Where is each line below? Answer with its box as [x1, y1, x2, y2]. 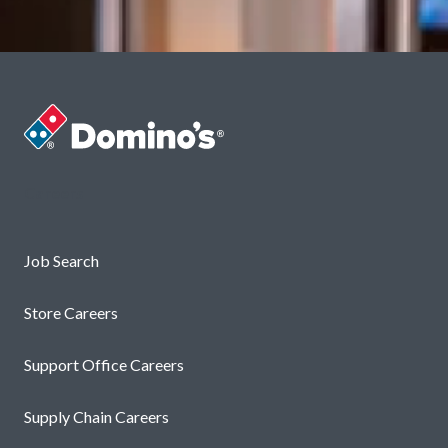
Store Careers [24, 303, 118, 322]
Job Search [24, 251, 99, 270]
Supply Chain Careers [24, 407, 169, 426]
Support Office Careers [24, 355, 184, 374]
